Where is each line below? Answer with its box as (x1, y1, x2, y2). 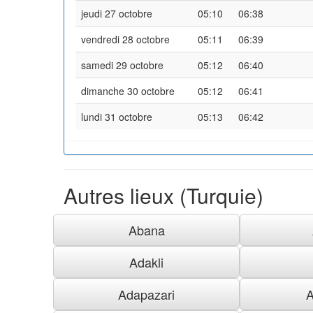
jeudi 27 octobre (81, 6, 152, 20)
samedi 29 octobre (81, 57, 163, 72)
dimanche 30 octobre (81, 83, 175, 98)
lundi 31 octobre (81, 109, 152, 124)
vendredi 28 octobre (81, 31, 170, 46)
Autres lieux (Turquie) (64, 180, 263, 210)
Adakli (129, 252, 164, 271)
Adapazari (118, 284, 175, 303)
